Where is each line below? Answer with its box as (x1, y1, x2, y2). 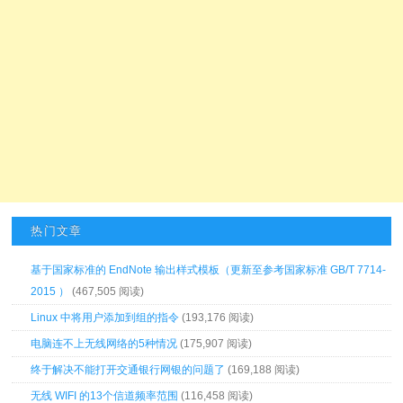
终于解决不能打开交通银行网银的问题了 (31, 363, 226, 377)
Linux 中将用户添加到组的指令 (31, 311, 180, 325)
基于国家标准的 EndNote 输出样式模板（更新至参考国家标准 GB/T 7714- (31, 264, 387, 277)
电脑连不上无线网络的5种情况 (31, 337, 178, 351)
